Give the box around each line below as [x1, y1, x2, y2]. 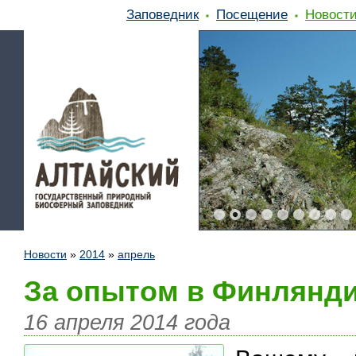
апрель [118, 248, 155, 261]
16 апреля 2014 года [24, 310, 230, 335]
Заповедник [126, 7, 199, 21]
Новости [24, 248, 67, 261]
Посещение [216, 7, 288, 21]
